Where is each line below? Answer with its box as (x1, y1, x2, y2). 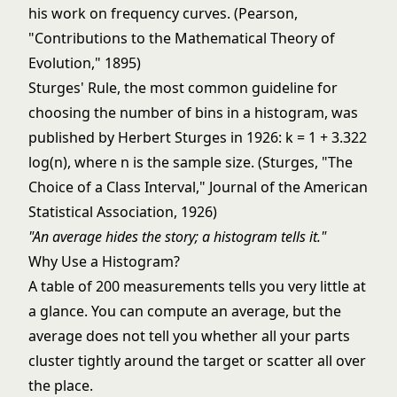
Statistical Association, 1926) (28, 202, 217, 222)
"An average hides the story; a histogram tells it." (28, 227, 326, 246)
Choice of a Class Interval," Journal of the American (28, 177, 368, 197)
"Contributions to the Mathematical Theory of (28, 28, 335, 48)
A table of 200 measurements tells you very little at (28, 276, 366, 296)
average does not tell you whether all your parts (28, 326, 350, 346)
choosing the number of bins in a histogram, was (28, 103, 358, 122)
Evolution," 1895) (28, 53, 141, 73)
